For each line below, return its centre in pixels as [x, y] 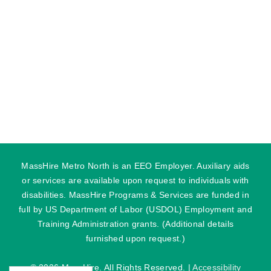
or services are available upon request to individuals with [135, 180]
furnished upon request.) [135, 238]
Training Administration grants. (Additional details [135, 224]
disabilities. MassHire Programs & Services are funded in [135, 195]
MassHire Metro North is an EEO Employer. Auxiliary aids [135, 166]
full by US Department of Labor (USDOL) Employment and [135, 209]
